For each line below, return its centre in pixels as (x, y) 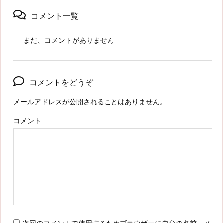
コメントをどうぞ (61, 82)
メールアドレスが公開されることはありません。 (90, 101)
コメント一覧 (55, 16)
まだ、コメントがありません (69, 40)
